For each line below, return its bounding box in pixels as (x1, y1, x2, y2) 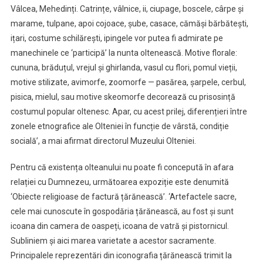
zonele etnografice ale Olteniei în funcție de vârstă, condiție (10, 121, 229, 131)
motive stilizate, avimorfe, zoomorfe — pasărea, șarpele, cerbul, (10, 77, 246, 87)
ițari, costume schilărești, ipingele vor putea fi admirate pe (10, 33, 223, 43)
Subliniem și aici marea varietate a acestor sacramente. (10, 235, 216, 245)
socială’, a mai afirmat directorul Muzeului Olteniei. (10, 136, 196, 146)
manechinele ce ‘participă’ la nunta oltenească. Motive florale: (10, 48, 237, 58)
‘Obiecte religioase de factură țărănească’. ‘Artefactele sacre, (10, 191, 237, 201)
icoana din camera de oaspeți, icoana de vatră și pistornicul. (10, 221, 229, 231)
